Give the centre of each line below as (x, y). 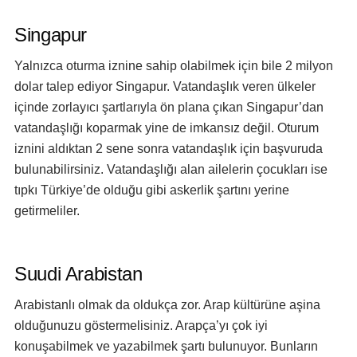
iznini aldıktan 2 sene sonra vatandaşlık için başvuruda (169, 149)
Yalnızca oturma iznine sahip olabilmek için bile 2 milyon (174, 66)
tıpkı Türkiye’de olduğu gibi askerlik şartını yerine (152, 190)
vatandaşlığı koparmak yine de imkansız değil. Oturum (167, 128)
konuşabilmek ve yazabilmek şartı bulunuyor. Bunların (166, 346)
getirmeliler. (47, 211)
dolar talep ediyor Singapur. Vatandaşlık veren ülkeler (165, 86)
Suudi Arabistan (78, 274)
